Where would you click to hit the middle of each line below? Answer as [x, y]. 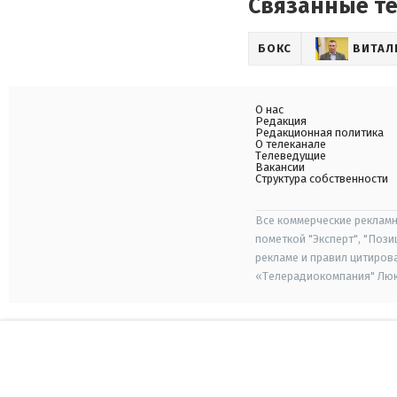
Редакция [281, 121]
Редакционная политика [319, 132]
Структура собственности [322, 179]
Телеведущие [291, 156]
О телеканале [291, 144]
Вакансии [280, 167]
